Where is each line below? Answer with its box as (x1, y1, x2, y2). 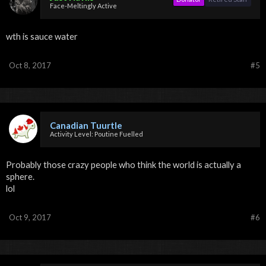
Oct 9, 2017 (9, 213, 51, 222)
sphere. (6, 172, 34, 182)
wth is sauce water (6, 31, 78, 42)
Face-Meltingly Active (50, 2, 117, 9)
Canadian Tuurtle (50, 120, 122, 131)
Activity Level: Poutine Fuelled (50, 130, 143, 138)
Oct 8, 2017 (9, 61, 51, 70)
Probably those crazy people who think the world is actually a (6, 160, 241, 170)
